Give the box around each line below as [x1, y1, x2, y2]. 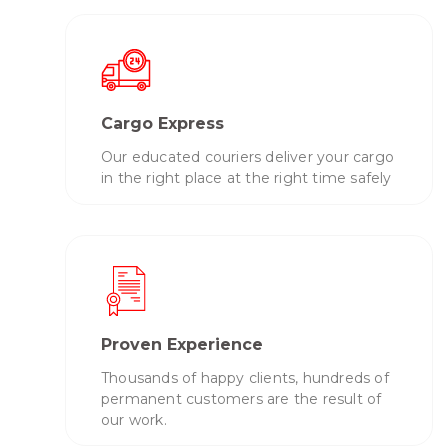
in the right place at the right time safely [101, 169, 392, 188]
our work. [101, 410, 167, 429]
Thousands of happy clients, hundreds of [101, 368, 389, 387]
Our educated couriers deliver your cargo [101, 148, 394, 167]
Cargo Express [101, 114, 224, 134]
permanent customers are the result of [101, 389, 382, 408]
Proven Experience [101, 334, 263, 354]
